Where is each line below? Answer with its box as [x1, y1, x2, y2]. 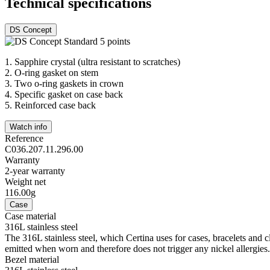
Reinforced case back [14, 99, 96, 110]
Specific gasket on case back [14, 89, 123, 99]
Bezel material [5, 254, 59, 265]
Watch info [10, 122, 47, 131]
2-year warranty [5, 165, 65, 176]
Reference [5, 133, 43, 143]
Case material [5, 210, 56, 221]
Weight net [5, 176, 46, 187]
